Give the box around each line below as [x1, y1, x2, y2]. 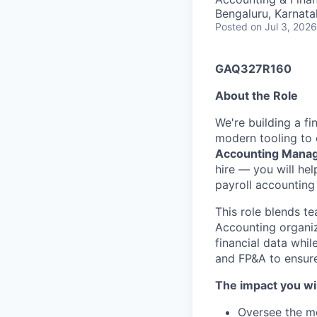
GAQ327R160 [215, 62, 292, 76]
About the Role [215, 88, 298, 103]
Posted [215, 21, 248, 33]
